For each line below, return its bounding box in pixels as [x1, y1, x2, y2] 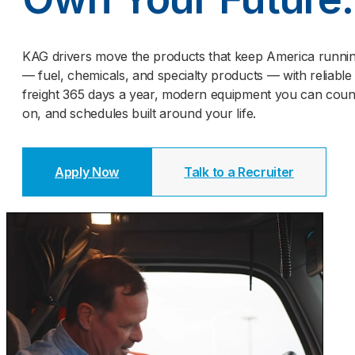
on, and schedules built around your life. [22, 105, 256, 122]
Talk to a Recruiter [184, 164, 295, 181]
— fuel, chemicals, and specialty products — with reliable [22, 67, 352, 84]
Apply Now [55, 164, 120, 181]
